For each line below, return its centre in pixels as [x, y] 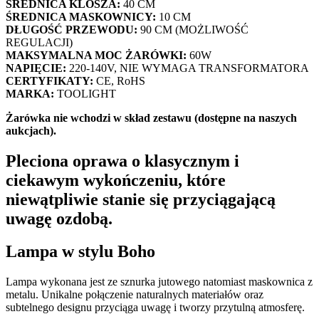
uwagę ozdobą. [59, 218]
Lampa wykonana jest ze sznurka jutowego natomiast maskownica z [159, 282]
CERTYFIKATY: [49, 80]
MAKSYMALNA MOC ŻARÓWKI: [96, 55]
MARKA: [31, 93]
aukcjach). [31, 130]
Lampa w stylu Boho [80, 252]
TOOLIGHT [87, 93]
